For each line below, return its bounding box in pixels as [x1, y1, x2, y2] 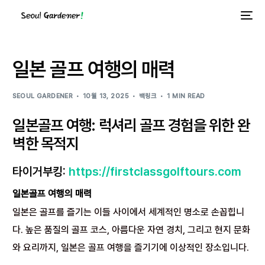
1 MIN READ [167, 92, 205, 100]
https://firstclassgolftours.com [69, 164, 242, 179]
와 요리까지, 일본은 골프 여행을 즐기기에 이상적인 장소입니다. [12, 242, 250, 253]
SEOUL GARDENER [12, 92, 73, 100]
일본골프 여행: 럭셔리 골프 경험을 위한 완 [12, 116, 250, 134]
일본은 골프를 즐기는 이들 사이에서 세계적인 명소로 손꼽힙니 [12, 206, 245, 218]
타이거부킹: [12, 164, 69, 179]
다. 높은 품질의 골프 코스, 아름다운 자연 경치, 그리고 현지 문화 [12, 224, 251, 235]
